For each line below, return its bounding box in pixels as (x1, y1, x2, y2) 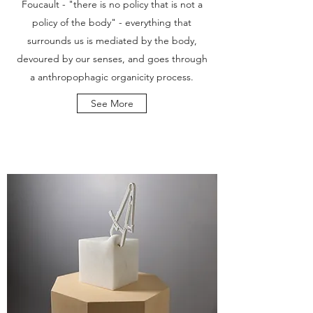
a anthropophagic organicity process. (30, 71, 194, 83)
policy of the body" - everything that (32, 16, 191, 29)
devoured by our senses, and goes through (16, 52, 208, 65)
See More (90, 97, 133, 110)
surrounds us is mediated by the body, (27, 34, 197, 47)
